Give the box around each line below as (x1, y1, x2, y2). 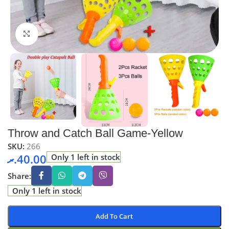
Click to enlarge (38, 29, 93, 38)
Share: (8, 170, 31, 181)
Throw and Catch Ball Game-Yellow (8, 126, 183, 140)
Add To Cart (96, 211, 133, 221)
